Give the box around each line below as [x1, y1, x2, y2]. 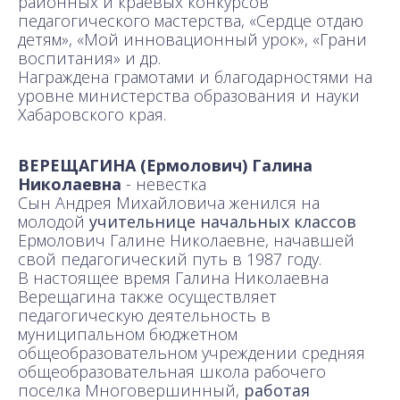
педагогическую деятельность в [18, 304, 271, 326]
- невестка [121, 172, 206, 195]
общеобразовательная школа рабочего [18, 360, 326, 382]
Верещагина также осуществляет [18, 285, 277, 307]
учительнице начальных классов [89, 210, 356, 232]
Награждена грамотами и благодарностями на [18, 65, 372, 87]
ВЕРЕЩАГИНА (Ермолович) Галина [18, 154, 312, 176]
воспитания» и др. [18, 46, 161, 69]
